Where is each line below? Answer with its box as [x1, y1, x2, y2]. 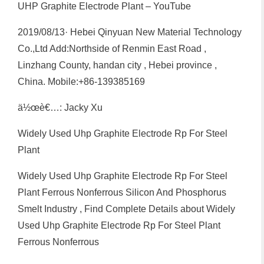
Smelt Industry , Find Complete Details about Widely [18, 203, 235, 214]
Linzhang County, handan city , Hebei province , [18, 60, 217, 70]
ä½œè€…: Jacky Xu [18, 102, 103, 113]
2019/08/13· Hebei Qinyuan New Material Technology [18, 27, 242, 37]
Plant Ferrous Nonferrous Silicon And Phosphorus [18, 187, 226, 197]
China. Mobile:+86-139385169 [18, 76, 145, 87]
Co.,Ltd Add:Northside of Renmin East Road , [18, 43, 206, 54]
